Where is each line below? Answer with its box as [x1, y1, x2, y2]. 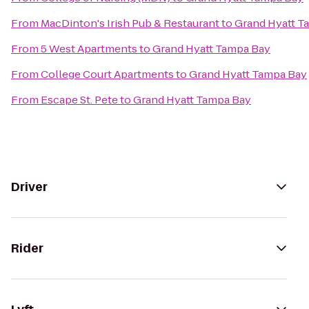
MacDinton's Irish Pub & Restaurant [41, 16, 219, 30]
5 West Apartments [41, 41, 137, 56]
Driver [11, 179, 48, 195]
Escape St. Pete [41, 92, 118, 107]
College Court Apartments [41, 67, 174, 81]
